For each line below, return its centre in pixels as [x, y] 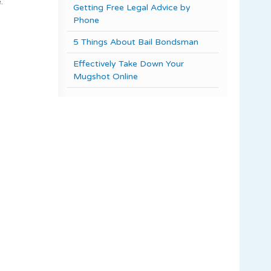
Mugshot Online [106, 76]
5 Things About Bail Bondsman [136, 42]
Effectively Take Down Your [129, 64]
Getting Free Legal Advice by [132, 7]
